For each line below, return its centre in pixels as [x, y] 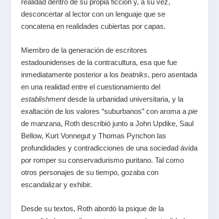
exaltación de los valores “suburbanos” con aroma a [104, 111]
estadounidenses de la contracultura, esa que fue [99, 62]
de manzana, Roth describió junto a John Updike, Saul [107, 123]
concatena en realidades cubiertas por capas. [94, 26]
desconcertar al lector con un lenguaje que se [93, 14]
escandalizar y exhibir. [56, 184]
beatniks [134, 74]
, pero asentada [172, 74]
